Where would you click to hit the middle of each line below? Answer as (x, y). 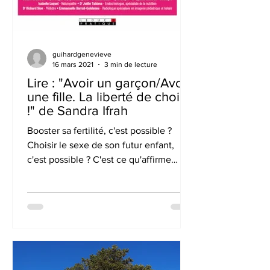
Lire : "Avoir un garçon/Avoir (109, 83)
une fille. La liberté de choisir (110, 97)
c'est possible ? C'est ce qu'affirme (99, 159)
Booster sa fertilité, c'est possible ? (99, 130)
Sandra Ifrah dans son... (76, 174)
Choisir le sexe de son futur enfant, (101, 145)
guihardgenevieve (82, 54)
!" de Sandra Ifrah (77, 111)
